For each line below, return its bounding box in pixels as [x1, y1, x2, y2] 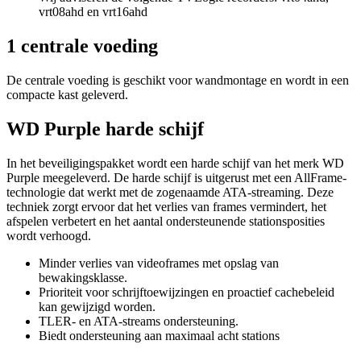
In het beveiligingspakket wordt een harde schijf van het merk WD [6, 156, 344, 170]
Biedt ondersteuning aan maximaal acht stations [39, 328, 280, 342]
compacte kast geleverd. [6, 88, 128, 102]
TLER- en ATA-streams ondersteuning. [39, 313, 239, 328]
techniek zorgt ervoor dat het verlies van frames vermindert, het [6, 199, 326, 214]
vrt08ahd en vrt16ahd [39, 5, 147, 19]
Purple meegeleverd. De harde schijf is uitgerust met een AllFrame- [6, 170, 346, 185]
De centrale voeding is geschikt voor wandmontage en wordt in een [6, 73, 349, 88]
